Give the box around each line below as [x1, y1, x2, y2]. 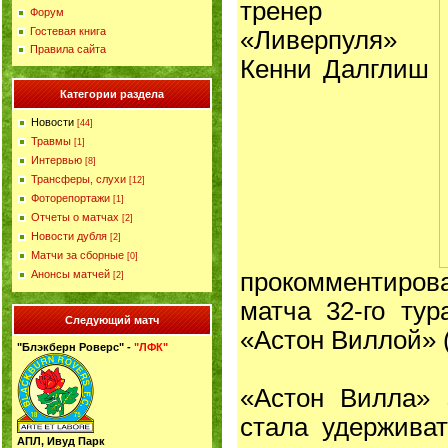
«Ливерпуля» [240, 25, 397, 54]
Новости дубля [31, 230, 107, 242]
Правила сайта [30, 42, 106, 55]
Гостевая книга [30, 24, 106, 37]
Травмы [31, 135, 71, 147]
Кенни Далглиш [240, 54, 429, 83]
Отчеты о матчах [31, 211, 119, 223]
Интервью [31, 154, 82, 166]
